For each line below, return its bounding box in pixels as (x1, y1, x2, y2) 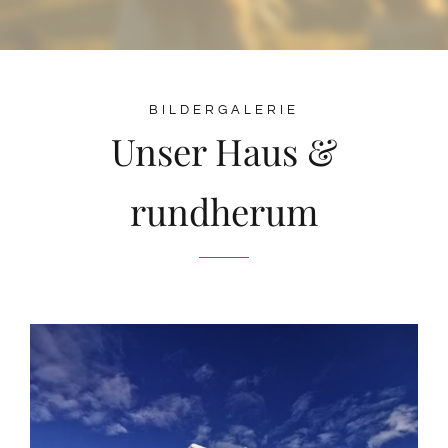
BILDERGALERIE (149, 103, 299, 118)
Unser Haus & (110, 127, 338, 176)
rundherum (130, 187, 318, 236)
